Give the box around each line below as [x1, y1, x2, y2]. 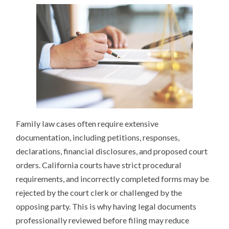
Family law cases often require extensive [16, 118, 159, 128]
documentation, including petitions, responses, [16, 132, 180, 142]
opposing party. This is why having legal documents [16, 201, 197, 211]
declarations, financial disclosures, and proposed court [16, 146, 208, 156]
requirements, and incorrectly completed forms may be [16, 173, 210, 184]
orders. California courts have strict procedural [16, 159, 182, 170]
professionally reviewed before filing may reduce [16, 215, 190, 225]
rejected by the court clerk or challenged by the [16, 187, 182, 197]
